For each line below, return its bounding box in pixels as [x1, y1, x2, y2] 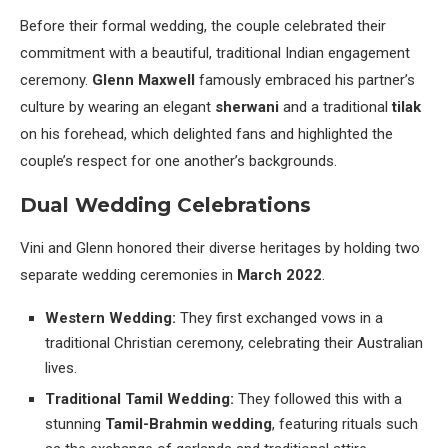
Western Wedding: [45, 308, 176, 327]
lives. [45, 358, 77, 377]
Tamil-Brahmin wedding [105, 414, 272, 433]
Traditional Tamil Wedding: [45, 389, 234, 408]
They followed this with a [234, 389, 402, 408]
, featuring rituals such [272, 414, 418, 433]
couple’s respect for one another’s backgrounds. [20, 151, 337, 170]
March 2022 [237, 265, 322, 284]
